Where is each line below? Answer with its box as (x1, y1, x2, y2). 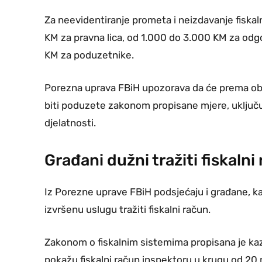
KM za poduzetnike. (44, 49, 134, 61)
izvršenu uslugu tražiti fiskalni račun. (44, 204, 211, 216)
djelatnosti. (44, 117, 96, 129)
